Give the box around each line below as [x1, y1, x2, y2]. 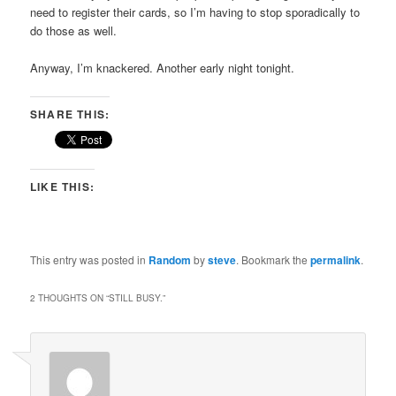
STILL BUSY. [109, 291, 164, 304]
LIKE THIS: [30, 178, 95, 194]
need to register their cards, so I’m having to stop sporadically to [30, 4, 361, 21]
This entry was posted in [30, 251, 149, 267]
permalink [310, 251, 362, 268]
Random [148, 251, 192, 268]
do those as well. [30, 22, 118, 40]
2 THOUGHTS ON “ [30, 291, 110, 304]
